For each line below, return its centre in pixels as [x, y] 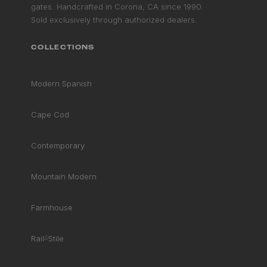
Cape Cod [50, 115]
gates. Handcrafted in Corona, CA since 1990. [117, 7]
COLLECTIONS [63, 48]
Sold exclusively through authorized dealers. [114, 20]
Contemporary [58, 146]
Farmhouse [52, 208]
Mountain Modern [64, 177]
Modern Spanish [61, 84]
